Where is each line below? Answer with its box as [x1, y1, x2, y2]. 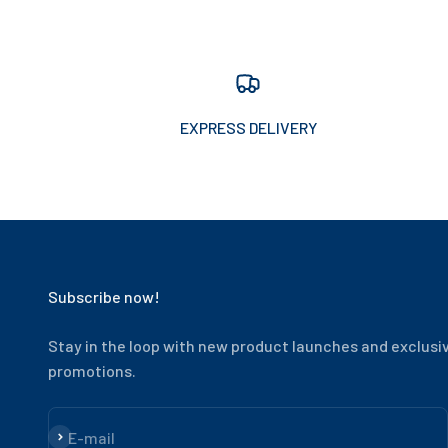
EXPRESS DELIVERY [179, 118, 317, 138]
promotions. [48, 361, 136, 381]
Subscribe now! [48, 287, 160, 307]
